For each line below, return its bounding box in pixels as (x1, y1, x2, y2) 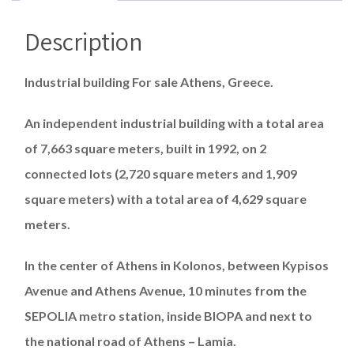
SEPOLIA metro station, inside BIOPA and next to (24, 307, 312, 323)
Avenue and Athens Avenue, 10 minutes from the (24, 282, 307, 298)
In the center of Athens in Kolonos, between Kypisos (24, 257, 329, 273)
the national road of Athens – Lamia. (24, 333, 236, 348)
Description (24, 24, 143, 58)
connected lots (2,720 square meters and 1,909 (24, 165, 297, 181)
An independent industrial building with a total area (24, 115, 324, 130)
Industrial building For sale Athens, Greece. (24, 73, 273, 89)
